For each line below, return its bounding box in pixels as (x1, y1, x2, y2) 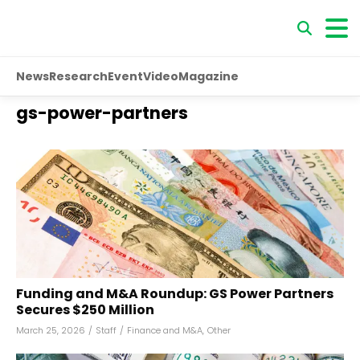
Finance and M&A (127, 324, 202, 337)
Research (49, 67, 108, 84)
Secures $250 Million (16, 301, 154, 319)
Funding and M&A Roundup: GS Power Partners (16, 284, 333, 303)
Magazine (178, 67, 239, 84)
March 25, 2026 (16, 324, 85, 337)
